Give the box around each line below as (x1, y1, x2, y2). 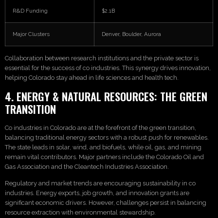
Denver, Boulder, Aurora (102, 31, 161, 38)
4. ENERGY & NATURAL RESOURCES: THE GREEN (5, 88, 207, 104)
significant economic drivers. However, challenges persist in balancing (5, 199, 206, 207)
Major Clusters (13, 31, 50, 38)
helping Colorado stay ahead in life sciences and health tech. (5, 74, 179, 82)
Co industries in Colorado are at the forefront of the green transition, (5, 124, 196, 131)
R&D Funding (13, 7, 48, 15)
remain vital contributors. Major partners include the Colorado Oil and (5, 153, 204, 161)
